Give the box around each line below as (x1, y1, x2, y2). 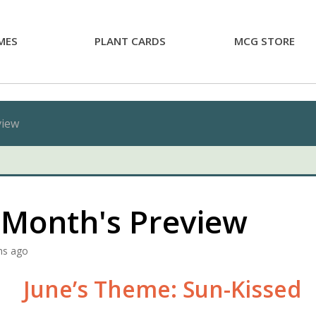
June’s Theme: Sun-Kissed (23, 274, 301, 304)
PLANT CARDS (95, 34, 166, 48)
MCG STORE (233, 34, 295, 48)
